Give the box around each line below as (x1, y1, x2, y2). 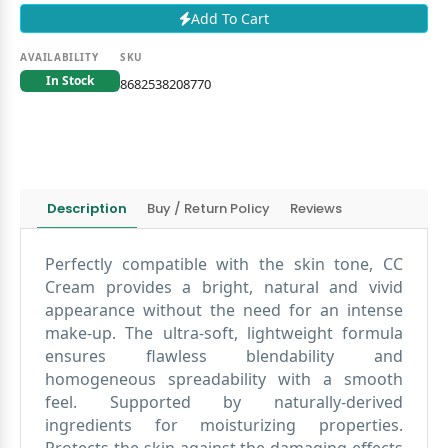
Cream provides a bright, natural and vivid (45, 276, 403, 298)
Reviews (290, 198, 342, 218)
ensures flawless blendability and (45, 345, 403, 367)
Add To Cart (191, 9, 269, 28)
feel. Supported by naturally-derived (45, 391, 403, 413)
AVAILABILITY (20, 50, 99, 64)
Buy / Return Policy (147, 198, 270, 218)
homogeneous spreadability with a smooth (45, 368, 403, 390)
